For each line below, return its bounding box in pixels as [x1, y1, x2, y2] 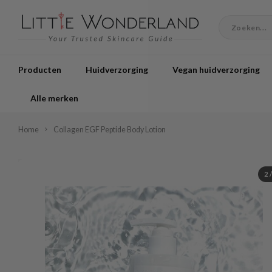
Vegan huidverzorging [172, 64, 260, 75]
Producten [18, 64, 61, 75]
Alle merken [30, 92, 78, 103]
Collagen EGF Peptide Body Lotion [53, 125, 166, 134]
